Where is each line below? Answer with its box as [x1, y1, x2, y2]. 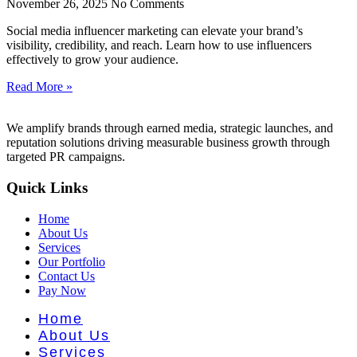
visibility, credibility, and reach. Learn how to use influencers [6, 38, 312, 53]
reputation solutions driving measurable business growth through [6, 135, 330, 150]
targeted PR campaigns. [6, 150, 125, 164]
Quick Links [6, 178, 88, 196]
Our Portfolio [38, 254, 105, 269]
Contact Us [38, 269, 95, 283]
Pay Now [38, 283, 86, 297]
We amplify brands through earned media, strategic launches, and [6, 121, 333, 135]
